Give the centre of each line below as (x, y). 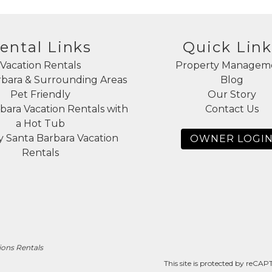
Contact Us (232, 109)
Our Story (232, 95)
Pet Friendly (40, 95)
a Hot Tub (40, 124)
